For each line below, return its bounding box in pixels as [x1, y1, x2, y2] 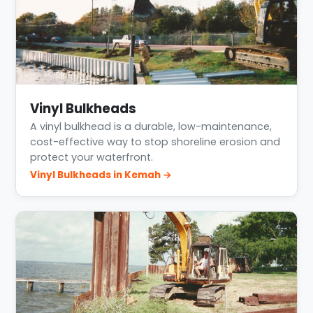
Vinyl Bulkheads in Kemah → [30, 168, 173, 182]
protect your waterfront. [30, 150, 154, 165]
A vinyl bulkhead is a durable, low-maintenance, [30, 119, 272, 134]
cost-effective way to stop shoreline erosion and [30, 135, 281, 150]
